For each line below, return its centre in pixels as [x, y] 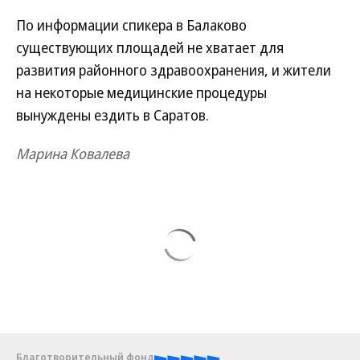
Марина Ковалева [73, 153]
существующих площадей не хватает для [150, 47]
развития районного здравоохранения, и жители [174, 70]
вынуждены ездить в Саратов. [112, 115]
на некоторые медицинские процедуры [141, 92]
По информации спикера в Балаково [131, 25]
